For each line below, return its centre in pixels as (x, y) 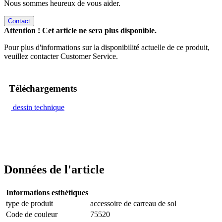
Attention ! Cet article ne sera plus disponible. (80, 30)
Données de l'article (54, 170)
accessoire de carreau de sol (133, 204)
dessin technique (39, 108)
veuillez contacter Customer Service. (61, 56)
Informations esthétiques (47, 193)
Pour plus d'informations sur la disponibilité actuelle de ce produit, (107, 47)
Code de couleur (32, 215)
